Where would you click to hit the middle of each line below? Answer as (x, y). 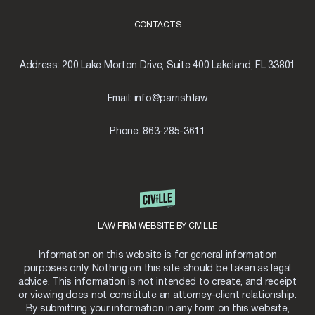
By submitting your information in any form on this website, (157, 309)
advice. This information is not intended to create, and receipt (157, 282)
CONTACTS (157, 25)
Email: (121, 99)
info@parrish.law (171, 99)
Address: (41, 66)
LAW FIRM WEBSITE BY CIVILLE (157, 226)
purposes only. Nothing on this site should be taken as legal (157, 269)
